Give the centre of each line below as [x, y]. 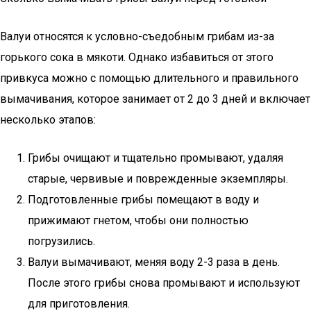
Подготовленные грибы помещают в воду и [143, 200]
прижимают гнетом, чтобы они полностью [138, 220]
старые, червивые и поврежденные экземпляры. [158, 179]
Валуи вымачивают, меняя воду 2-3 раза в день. [154, 262]
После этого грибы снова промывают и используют [164, 283]
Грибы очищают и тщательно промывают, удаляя [155, 158]
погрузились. [61, 241]
